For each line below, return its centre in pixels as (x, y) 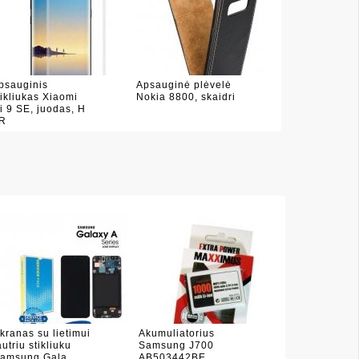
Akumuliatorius (177, 333)
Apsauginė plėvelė (184, 85)
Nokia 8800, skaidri (186, 97)
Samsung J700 (176, 345)
